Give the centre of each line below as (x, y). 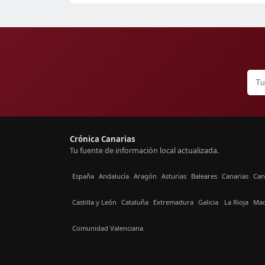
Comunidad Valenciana (108, 228)
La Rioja (236, 202)
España (83, 176)
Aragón (145, 176)
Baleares (204, 176)
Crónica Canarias (103, 139)
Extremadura (173, 202)
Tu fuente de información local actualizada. (144, 150)
